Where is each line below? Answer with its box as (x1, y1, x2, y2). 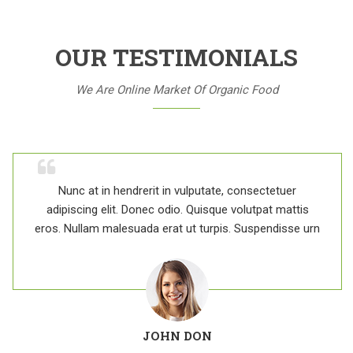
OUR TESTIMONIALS (55, 42, 298, 72)
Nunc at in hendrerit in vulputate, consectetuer (58, 184, 296, 198)
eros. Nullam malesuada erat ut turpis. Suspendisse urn (35, 221, 320, 236)
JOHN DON (143, 328, 212, 344)
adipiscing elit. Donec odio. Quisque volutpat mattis (46, 203, 309, 217)
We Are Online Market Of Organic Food (75, 83, 278, 97)
